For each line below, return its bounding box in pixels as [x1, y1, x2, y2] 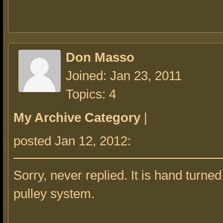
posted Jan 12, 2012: [13, 133, 134, 148]
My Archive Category [13, 110, 140, 125]
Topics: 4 [66, 87, 116, 102]
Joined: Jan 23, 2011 [66, 68, 182, 83]
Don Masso [66, 50, 134, 65]
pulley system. [13, 186, 95, 201]
